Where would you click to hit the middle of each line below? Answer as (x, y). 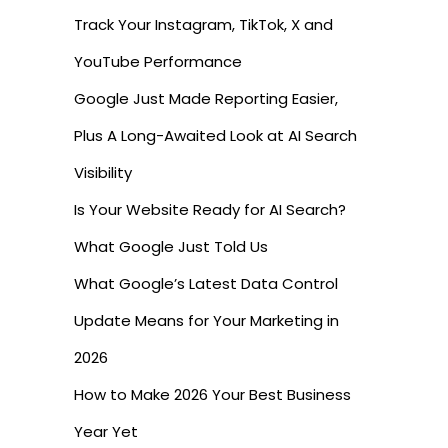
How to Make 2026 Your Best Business (212, 394)
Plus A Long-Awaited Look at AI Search (215, 135)
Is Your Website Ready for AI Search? (210, 209)
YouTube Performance (158, 61)
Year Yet (106, 431)
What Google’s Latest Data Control (206, 283)
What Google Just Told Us (171, 246)
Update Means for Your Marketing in (206, 320)
